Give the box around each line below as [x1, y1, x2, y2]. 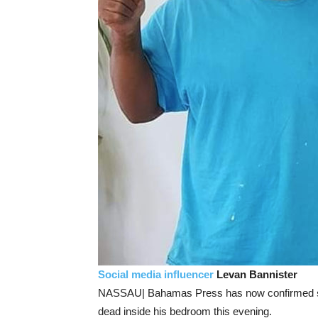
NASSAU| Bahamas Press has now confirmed [98, 287, 317, 299]
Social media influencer [98, 268, 214, 280]
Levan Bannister [214, 268, 297, 280]
